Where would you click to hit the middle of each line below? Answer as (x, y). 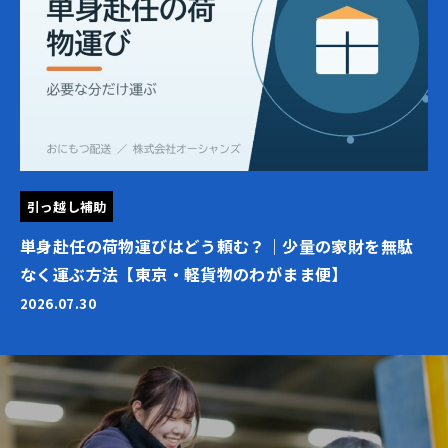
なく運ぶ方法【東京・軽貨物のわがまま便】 (184, 274)
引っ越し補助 (66, 206)
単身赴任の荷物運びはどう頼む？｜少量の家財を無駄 (217, 246)
